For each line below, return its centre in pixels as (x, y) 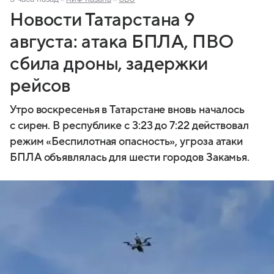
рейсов (40, 86)
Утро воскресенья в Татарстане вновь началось (128, 109)
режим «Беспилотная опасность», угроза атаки (127, 141)
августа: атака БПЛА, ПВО (122, 42)
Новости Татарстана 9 (103, 20)
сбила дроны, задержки (109, 64)
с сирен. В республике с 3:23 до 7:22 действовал (129, 125)
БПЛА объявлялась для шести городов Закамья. (130, 157)
